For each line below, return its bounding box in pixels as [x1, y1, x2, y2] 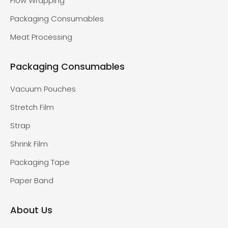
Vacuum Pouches [10, 83, 76, 95]
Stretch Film [10, 102, 54, 113]
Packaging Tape [10, 157, 70, 168]
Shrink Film [10, 138, 48, 150]
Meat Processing [10, 32, 72, 43]
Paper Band [10, 175, 53, 186]
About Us [10, 204, 52, 217]
